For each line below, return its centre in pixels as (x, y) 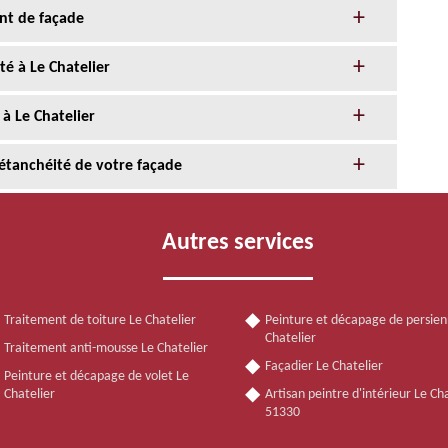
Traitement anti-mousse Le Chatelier (105, 348)
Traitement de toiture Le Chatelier (99, 320)
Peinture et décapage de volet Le (96, 376)
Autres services (238, 242)
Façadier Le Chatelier (324, 366)
